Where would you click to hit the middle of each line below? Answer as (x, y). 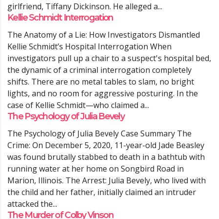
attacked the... (32, 204)
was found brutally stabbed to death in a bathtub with (106, 157)
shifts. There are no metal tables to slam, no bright (101, 82)
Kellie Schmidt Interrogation (60, 18)
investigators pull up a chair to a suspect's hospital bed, (109, 58)
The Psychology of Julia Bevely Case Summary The (99, 133)
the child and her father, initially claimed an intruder (102, 192)
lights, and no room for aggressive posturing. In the (103, 93)
